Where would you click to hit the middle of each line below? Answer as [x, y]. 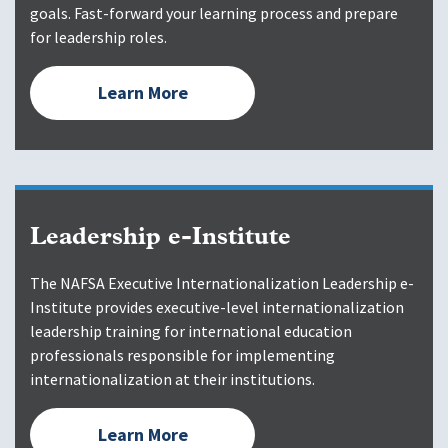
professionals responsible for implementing [182, 356]
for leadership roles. [98, 38]
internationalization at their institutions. [172, 380]
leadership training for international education [191, 332]
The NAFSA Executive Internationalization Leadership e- [222, 284]
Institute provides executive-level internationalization [217, 308]
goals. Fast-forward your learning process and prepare [214, 14]
